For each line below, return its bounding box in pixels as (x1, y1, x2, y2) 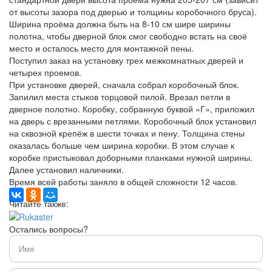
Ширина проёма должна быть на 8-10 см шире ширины (9, 17, 231, 30)
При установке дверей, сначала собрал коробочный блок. (9, 78, 239, 90)
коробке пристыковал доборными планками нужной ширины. (9, 151, 253, 163)
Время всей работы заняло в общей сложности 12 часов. (9, 175, 237, 188)
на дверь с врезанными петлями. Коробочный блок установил (9, 114, 256, 127)
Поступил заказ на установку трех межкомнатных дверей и (9, 53, 243, 66)
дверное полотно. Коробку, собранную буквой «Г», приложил (9, 102, 254, 115)
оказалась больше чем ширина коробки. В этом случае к (9, 138, 234, 151)
